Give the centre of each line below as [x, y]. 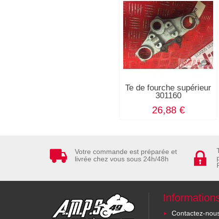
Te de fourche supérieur [168, 88]
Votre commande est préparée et [126, 152]
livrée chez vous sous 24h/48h [122, 159]
